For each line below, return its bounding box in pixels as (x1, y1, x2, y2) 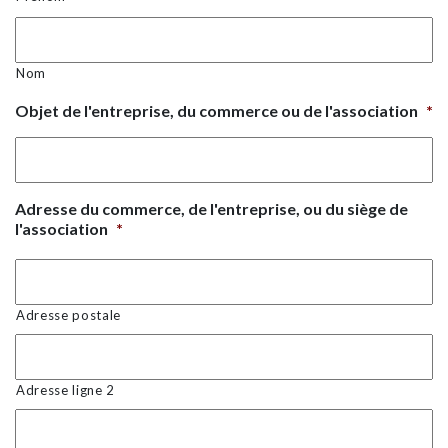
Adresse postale (16, 306, 121, 323)
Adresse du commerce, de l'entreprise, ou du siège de (15, 198, 408, 218)
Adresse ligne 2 (16, 381, 115, 398)
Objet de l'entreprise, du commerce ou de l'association (15, 100, 418, 120)
